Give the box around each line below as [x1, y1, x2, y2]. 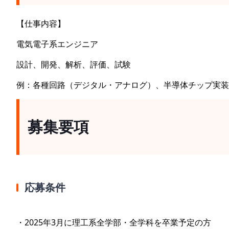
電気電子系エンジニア [16, 38, 98, 50]
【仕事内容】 [16, 17, 65, 29]
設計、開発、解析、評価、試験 [16, 58, 131, 70]
